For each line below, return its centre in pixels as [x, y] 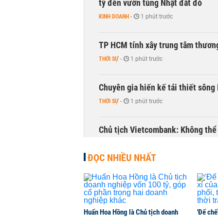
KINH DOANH [114, 17]
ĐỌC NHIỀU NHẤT [122, 158]
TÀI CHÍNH [111, 144]
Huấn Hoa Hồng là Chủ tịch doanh [131, 212]
